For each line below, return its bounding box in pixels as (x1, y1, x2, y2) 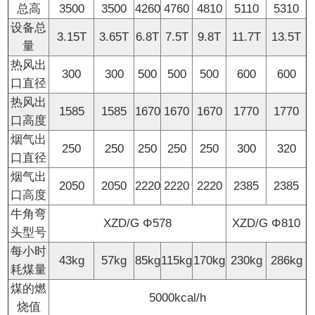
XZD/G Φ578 (103, 217, 172, 231)
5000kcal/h (149, 291, 207, 305)
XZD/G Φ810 (232, 217, 301, 231)
